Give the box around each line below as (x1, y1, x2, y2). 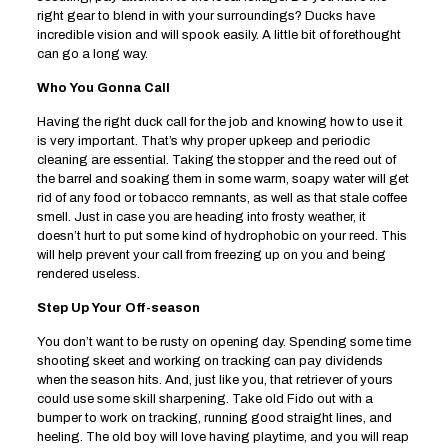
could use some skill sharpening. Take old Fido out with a (36, 392, 373, 407)
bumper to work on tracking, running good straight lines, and (36, 411, 392, 426)
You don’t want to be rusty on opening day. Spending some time (36, 335, 411, 350)
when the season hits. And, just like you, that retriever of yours (36, 373, 393, 388)
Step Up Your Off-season (36, 301, 200, 316)
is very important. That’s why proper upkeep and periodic (36, 134, 370, 149)
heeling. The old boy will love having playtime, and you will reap (36, 430, 409, 445)
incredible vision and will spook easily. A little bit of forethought (36, 28, 401, 43)
